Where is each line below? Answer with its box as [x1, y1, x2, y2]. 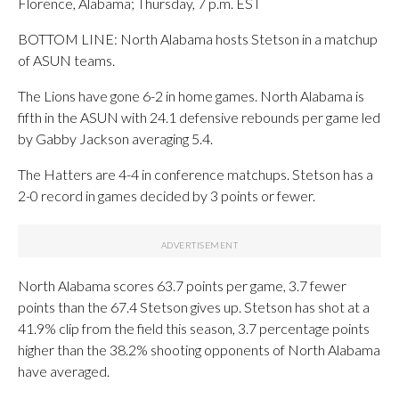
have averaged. [18, 362, 110, 379]
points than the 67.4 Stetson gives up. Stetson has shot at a [18, 298, 370, 315]
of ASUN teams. [18, 52, 115, 69]
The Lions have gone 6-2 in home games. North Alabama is [18, 87, 364, 104]
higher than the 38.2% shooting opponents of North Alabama [18, 341, 380, 358]
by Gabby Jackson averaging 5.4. [18, 130, 213, 147]
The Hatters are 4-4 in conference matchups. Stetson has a [18, 166, 373, 183]
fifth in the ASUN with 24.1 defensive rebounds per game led [18, 109, 380, 126]
